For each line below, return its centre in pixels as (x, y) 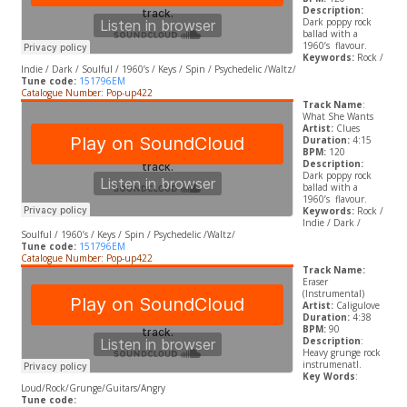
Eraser (315, 282)
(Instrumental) (333, 294)
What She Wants (338, 117)
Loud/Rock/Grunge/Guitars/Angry (93, 388)
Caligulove (357, 306)
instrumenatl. (332, 365)
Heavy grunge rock (341, 353)
